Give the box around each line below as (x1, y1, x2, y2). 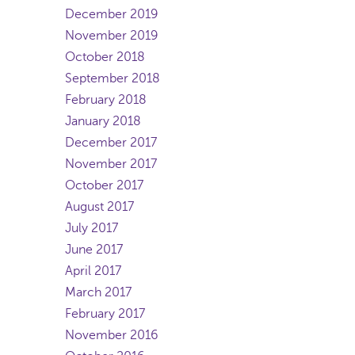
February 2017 (65, 307, 145, 321)
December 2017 (65, 136, 157, 150)
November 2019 (65, 29, 158, 43)
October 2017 (65, 178, 143, 193)
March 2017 (65, 285, 132, 300)
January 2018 (65, 114, 141, 128)
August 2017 (65, 200, 134, 214)
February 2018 (65, 93, 147, 107)
